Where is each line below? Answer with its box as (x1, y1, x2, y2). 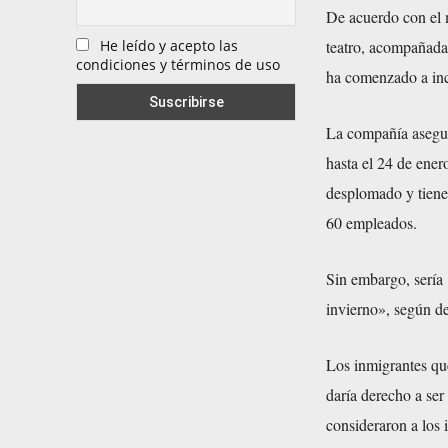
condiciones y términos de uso (76, 54, 280, 74)
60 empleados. (326, 211, 417, 233)
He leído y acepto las (100, 35, 238, 55)
